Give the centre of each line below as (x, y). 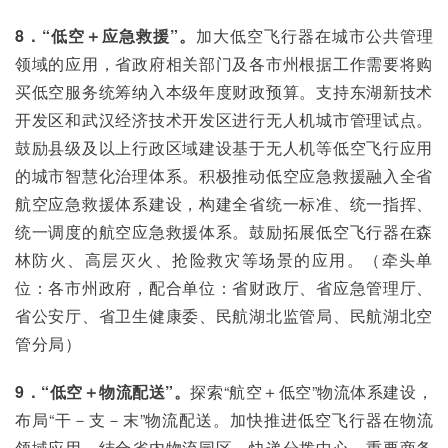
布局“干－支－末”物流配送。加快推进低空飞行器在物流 (224, 419)
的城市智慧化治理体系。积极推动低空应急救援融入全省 (224, 175)
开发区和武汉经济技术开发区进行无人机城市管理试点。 (224, 119)
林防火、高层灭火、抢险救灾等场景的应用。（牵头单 (224, 259)
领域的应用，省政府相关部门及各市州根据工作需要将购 (224, 63)
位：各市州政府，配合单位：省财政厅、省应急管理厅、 (224, 287)
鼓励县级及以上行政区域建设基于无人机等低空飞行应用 (224, 147)
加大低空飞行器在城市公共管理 (314, 35)
